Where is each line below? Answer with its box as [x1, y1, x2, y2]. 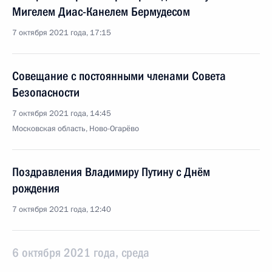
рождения [12, 181, 59, 195]
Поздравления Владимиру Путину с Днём [12, 165, 210, 179]
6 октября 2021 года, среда [12, 245, 149, 260]
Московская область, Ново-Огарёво [12, 123, 139, 134]
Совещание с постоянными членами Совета [12, 69, 226, 83]
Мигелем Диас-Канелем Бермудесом [12, 4, 190, 19]
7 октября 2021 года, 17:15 [12, 27, 111, 38]
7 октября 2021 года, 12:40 [12, 204, 111, 215]
